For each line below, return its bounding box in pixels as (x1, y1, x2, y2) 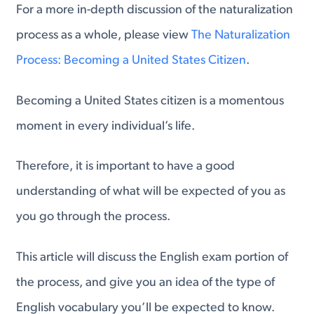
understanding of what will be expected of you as (16, 185, 286, 199)
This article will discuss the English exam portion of (16, 250, 289, 264)
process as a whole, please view (16, 29, 192, 43)
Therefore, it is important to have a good (16, 160, 235, 174)
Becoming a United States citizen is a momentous (16, 94, 285, 108)
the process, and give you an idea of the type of (16, 275, 275, 289)
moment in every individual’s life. (16, 119, 196, 133)
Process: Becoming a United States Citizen (16, 54, 247, 68)
